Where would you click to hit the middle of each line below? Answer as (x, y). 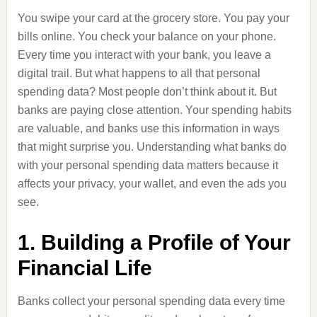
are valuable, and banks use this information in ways (148, 128)
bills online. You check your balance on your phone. (146, 36)
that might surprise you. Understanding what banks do (152, 147)
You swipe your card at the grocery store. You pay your (153, 18)
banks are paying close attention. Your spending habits (154, 110)
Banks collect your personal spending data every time (151, 301)
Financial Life (85, 268)
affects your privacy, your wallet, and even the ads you (152, 184)
